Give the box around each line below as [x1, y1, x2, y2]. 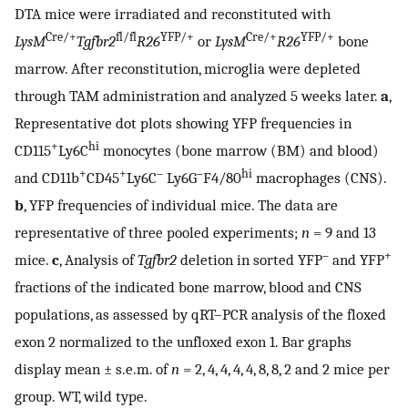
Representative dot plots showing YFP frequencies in [15, 114, 352, 133]
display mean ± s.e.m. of [15, 360, 171, 379]
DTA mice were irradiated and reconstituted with [15, 5, 331, 24]
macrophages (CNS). [252, 168, 386, 188]
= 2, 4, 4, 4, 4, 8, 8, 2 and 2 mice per [179, 360, 390, 379]
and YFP [329, 250, 384, 270]
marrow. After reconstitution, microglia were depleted [15, 59, 361, 78]
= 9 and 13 [310, 223, 376, 242]
